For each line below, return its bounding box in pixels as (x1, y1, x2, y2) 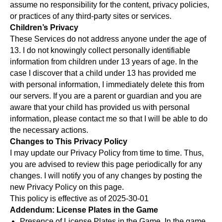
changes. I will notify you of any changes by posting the (10, 171, 202, 180)
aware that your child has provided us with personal (10, 103, 190, 111)
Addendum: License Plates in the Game (10, 206, 158, 214)
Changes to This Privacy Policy (10, 137, 127, 146)
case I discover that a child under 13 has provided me (10, 69, 196, 77)
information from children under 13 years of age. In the (10, 57, 198, 66)
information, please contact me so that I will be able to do (10, 114, 208, 123)
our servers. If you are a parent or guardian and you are (10, 92, 202, 100)
